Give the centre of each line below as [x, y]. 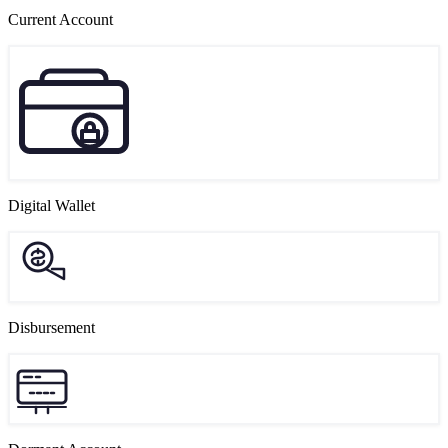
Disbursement [51, 327]
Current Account [60, 19]
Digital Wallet [51, 205]
